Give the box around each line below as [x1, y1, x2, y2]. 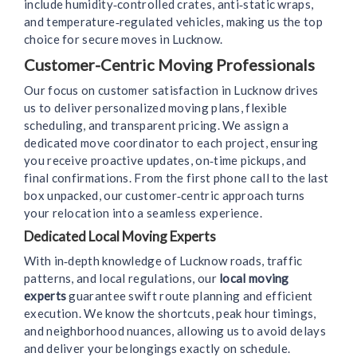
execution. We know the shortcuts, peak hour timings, [24, 306, 316, 321]
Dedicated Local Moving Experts [24, 228, 216, 245]
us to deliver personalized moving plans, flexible [24, 100, 288, 116]
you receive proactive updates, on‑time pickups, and [24, 153, 307, 168]
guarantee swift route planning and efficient [66, 288, 313, 304]
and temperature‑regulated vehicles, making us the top [24, 14, 323, 29]
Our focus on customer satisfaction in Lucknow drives [24, 83, 319, 98]
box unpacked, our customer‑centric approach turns [24, 188, 305, 203]
